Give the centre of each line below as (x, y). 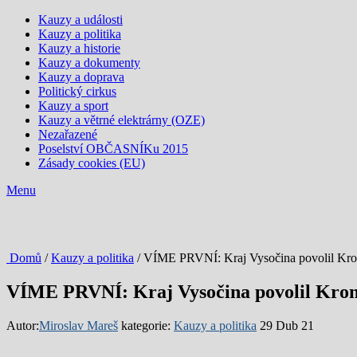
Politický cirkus (77, 91)
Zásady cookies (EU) (92, 163)
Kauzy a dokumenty (89, 63)
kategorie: (147, 325)
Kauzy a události (80, 20)
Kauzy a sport (73, 106)
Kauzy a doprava (81, 77)
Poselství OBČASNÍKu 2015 (113, 149)
